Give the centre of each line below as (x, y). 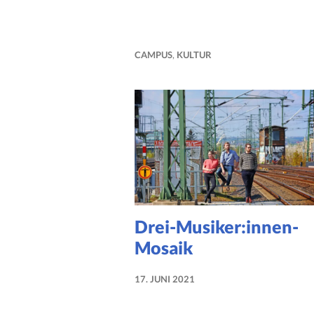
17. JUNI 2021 (165, 279)
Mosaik (164, 248)
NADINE (212, 293)
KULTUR (194, 54)
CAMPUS (153, 54)
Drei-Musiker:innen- (217, 227)
